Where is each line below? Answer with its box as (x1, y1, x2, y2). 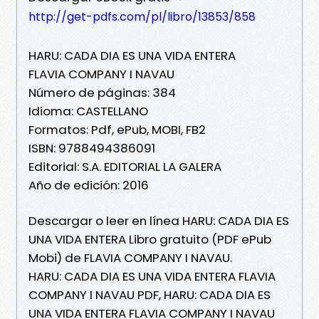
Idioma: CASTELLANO (28, 102, 148, 120)
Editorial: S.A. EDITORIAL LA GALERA (28, 157, 221, 175)
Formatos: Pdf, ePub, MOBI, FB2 (28, 120, 206, 138)
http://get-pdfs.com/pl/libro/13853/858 (28, 8, 256, 25)
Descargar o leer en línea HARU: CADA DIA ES (28, 211, 289, 229)
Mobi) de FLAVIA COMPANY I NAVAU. (28, 249, 232, 266)
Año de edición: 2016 (28, 176, 149, 194)
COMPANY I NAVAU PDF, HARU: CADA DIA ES (28, 286, 271, 303)
